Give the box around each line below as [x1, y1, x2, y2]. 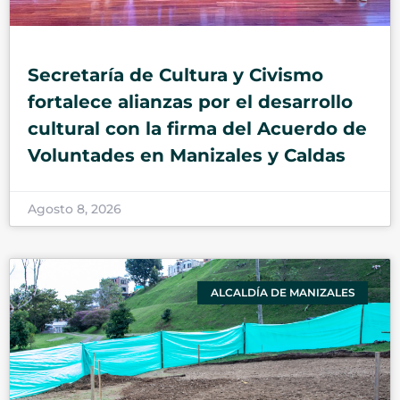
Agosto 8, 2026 [28, 200, 121, 217]
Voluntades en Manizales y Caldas [28, 144, 346, 166]
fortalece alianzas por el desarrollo [28, 90, 353, 112]
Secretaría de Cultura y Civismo [28, 63, 323, 86]
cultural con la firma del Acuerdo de [28, 117, 367, 139]
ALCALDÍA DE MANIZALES [210, 285, 355, 299]
